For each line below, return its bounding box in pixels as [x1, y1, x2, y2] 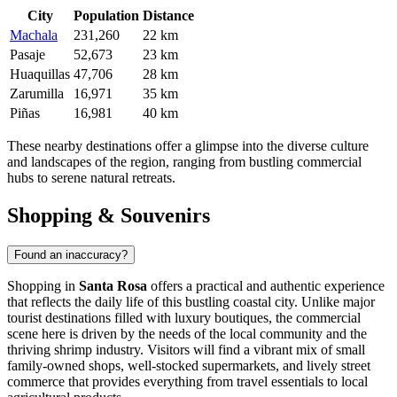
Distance [143, 8, 194, 24]
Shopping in [7, 277, 79, 293]
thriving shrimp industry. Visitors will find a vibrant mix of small [7, 341, 365, 357]
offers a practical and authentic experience [147, 277, 385, 293]
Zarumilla [10, 86, 64, 102]
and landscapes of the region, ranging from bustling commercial [7, 154, 362, 170]
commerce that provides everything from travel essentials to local [7, 373, 368, 389]
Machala [10, 27, 58, 43]
